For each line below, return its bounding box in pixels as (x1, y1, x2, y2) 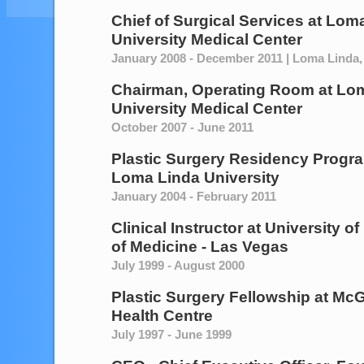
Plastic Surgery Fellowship (111, 288, 310, 305)
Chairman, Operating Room (111, 81, 314, 98)
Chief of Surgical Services (111, 12, 304, 29)
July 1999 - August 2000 (111, 258, 245, 272)
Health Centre (111, 307, 213, 324)
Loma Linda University (111, 169, 279, 186)
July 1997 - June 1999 (111, 327, 232, 341)
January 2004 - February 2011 (111, 189, 276, 203)
